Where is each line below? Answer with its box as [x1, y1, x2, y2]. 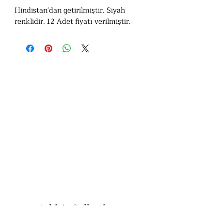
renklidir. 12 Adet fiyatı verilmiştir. [15, 15, 131, 28]
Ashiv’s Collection [38, 201, 117, 215]
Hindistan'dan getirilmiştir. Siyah [15, 4, 125, 17]
